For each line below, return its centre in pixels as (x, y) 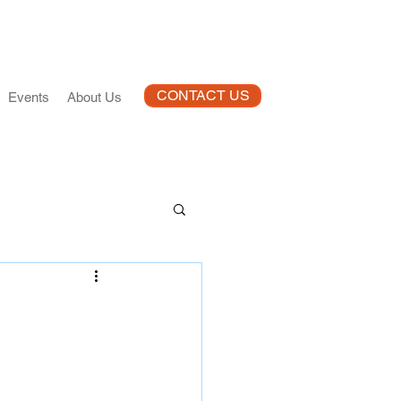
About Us (94, 97)
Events (29, 97)
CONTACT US (203, 95)
